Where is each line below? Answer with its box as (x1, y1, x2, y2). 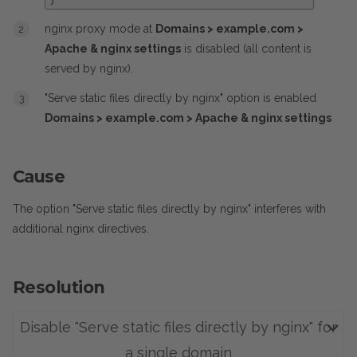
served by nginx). (45, 62, 133, 75)
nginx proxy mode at (45, 22, 155, 35)
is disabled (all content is (181, 42, 312, 55)
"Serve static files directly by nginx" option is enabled (45, 92, 316, 104)
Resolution (13, 277, 105, 297)
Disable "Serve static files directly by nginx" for (20, 319, 337, 335)
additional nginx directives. (13, 222, 149, 235)
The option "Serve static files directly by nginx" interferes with (13, 202, 326, 215)
